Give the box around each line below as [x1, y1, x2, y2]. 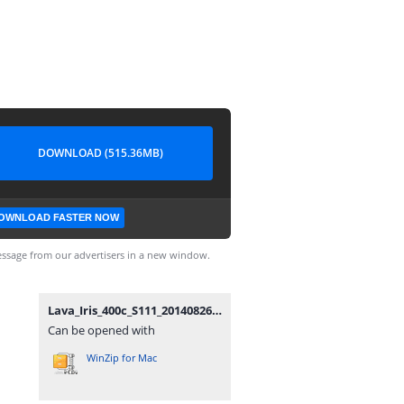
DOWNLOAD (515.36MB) [37, 145, 163, 161]
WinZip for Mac [87, 351, 157, 364]
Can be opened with [48, 322, 155, 338]
